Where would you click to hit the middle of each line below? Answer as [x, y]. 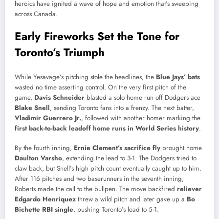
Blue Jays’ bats [178, 77]
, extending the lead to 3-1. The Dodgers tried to [129, 158]
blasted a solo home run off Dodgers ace [142, 97]
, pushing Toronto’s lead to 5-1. [116, 209]
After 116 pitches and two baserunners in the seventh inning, [99, 178]
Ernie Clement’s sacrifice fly [117, 148]
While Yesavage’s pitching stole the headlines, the [85, 77]
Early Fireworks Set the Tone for [97, 36]
